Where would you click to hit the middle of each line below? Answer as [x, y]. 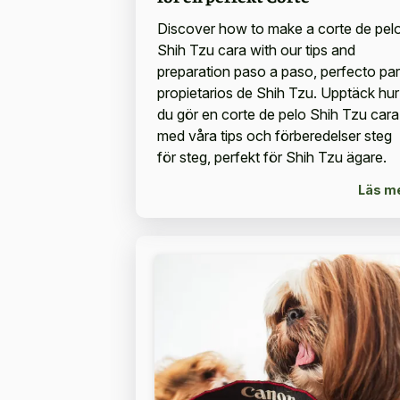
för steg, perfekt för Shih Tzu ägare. [271, 157]
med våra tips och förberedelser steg [274, 136]
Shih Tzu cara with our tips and [256, 50]
